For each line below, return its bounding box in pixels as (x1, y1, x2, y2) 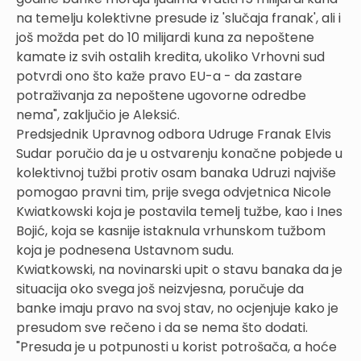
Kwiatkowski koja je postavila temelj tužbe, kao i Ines (16, 202, 342, 221)
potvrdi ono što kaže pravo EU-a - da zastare (16, 67, 302, 85)
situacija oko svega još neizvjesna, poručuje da (16, 280, 304, 298)
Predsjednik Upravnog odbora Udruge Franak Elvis (16, 125, 331, 143)
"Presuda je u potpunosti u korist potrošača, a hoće (16, 338, 337, 356)
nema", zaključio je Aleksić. (16, 106, 180, 124)
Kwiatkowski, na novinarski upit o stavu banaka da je (16, 260, 342, 279)
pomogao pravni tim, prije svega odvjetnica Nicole (16, 183, 331, 201)
